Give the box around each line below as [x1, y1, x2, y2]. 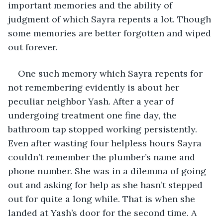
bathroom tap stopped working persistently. [8, 123, 200, 135]
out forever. [8, 41, 58, 53]
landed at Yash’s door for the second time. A [8, 207, 199, 219]
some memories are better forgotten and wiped [8, 27, 214, 39]
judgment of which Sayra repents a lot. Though [8, 13, 214, 25]
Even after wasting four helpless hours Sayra [8, 137, 204, 149]
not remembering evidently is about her [8, 81, 182, 93]
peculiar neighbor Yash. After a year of [8, 95, 176, 107]
